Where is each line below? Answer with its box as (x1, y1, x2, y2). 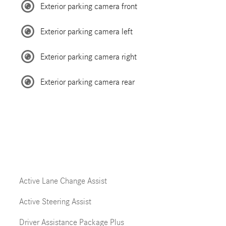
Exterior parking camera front (40, 1, 137, 11)
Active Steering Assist (19, 197, 91, 206)
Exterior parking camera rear (40, 77, 135, 87)
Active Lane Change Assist (19, 176, 107, 186)
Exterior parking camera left (40, 26, 133, 36)
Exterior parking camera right (40, 51, 137, 62)
